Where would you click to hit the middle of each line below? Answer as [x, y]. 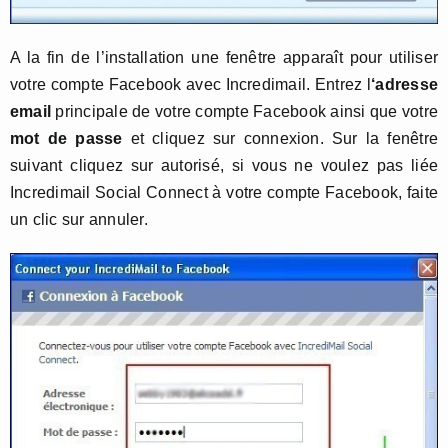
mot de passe [66, 138]
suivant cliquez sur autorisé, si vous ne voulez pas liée [224, 165]
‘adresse [404, 84]
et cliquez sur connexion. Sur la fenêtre [280, 138]
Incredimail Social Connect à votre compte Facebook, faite [224, 192]
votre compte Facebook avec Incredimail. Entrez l [191, 84]
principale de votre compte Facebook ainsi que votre [244, 111]
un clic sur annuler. [79, 219]
